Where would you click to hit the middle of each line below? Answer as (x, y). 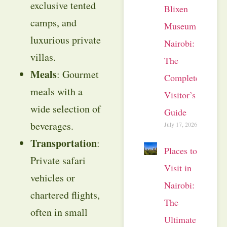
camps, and (53, 22)
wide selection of (66, 108)
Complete (182, 77)
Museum (180, 26)
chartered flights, (65, 195)
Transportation (64, 143)
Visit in (178, 167)
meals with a (56, 91)
